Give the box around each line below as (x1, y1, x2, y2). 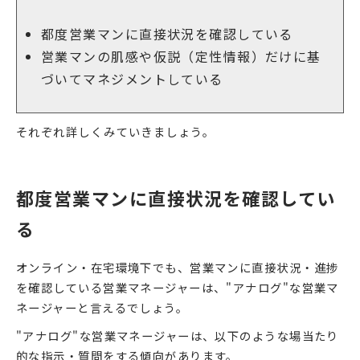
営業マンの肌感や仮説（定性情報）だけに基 (41, 46, 321, 66)
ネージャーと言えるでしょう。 (16, 298, 189, 316)
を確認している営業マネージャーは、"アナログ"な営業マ (16, 278, 339, 296)
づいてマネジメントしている (41, 68, 223, 88)
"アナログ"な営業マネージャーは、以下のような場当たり (16, 326, 339, 344)
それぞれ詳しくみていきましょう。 (16, 122, 215, 140)
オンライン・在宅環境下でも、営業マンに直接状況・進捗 (16, 258, 339, 276)
